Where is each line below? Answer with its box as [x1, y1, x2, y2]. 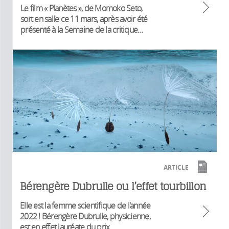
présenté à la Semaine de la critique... [20, 24, 143, 35]
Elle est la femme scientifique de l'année [20, 200, 151, 212]
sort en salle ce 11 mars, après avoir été [20, 13, 148, 25]
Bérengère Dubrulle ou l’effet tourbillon [20, 180, 206, 193]
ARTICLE [164, 163, 189, 172]
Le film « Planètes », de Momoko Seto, [20, 2, 143, 14]
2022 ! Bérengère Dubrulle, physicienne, [20, 211, 150, 222]
